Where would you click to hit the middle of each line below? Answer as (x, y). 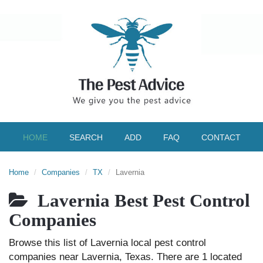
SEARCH (86, 137)
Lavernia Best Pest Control (139, 201)
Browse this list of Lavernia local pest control (107, 243)
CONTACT (221, 137)
